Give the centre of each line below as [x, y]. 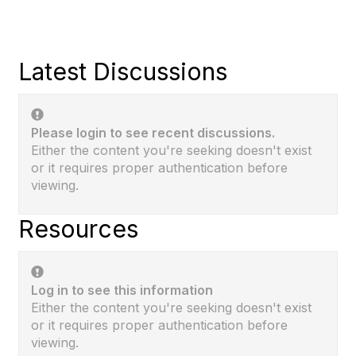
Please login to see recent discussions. [153, 133]
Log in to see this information [122, 290]
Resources [78, 229]
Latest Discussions [123, 72]
